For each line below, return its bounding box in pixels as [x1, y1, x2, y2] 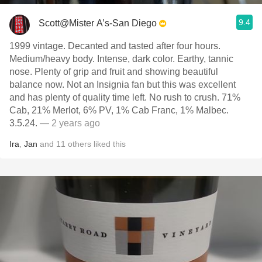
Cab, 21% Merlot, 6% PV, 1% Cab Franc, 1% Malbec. [9, 105, 229, 115]
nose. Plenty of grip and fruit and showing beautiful [9, 67, 218, 77]
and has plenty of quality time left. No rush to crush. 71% [9, 92, 240, 102]
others [68, 139, 91, 149]
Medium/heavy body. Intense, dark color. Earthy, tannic [9, 54, 233, 64]
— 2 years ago [40, 118, 100, 128]
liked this [91, 139, 126, 149]
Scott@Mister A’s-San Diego [39, 18, 157, 28]
